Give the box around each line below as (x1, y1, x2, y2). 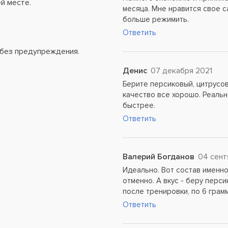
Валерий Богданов (123, 152, 195, 162)
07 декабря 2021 (151, 66, 213, 76)
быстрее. (123, 101, 156, 110)
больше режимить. (123, 15, 189, 24)
